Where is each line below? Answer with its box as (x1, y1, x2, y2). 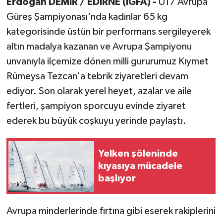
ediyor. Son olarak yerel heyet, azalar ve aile (6, 86, 192, 97)
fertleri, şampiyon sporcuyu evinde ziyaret (6, 101, 186, 111)
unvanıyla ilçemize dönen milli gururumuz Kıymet (6, 56, 209, 67)
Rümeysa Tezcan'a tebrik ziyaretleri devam (6, 71, 188, 82)
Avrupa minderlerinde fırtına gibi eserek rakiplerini (6, 206, 216, 217)
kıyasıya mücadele (98, 161, 182, 171)
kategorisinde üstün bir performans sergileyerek (6, 27, 211, 37)
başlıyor (98, 173, 136, 183)
